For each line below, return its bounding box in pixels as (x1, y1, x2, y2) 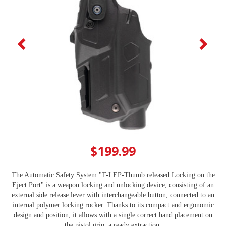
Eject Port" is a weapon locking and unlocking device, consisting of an (12, 181, 214, 189)
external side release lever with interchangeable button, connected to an (12, 191, 214, 199)
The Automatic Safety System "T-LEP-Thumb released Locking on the (11, 171, 215, 179)
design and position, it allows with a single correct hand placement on (14, 211, 212, 219)
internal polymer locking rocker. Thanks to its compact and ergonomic (12, 201, 214, 209)
